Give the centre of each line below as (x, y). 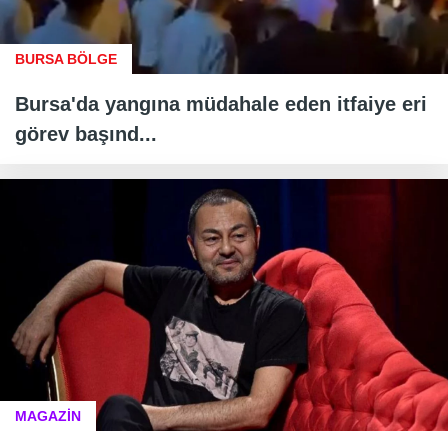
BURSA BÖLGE (66, 58)
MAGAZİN (48, 415)
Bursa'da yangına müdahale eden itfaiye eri (221, 103)
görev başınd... (86, 133)
